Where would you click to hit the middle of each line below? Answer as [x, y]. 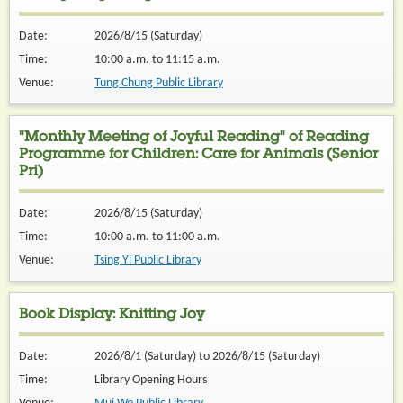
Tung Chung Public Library [159, 83]
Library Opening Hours [151, 380]
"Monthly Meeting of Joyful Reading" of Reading [194, 139]
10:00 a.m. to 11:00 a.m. [157, 237]
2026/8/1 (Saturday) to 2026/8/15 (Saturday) [207, 357]
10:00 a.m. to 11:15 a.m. [157, 60]
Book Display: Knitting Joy [112, 316]
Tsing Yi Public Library [148, 260]
